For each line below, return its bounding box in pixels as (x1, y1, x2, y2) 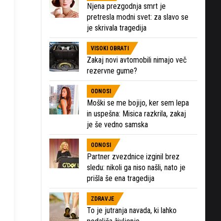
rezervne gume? (87, 66, 137, 75)
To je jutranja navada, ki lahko (87, 205, 177, 215)
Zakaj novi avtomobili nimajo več (87, 55, 186, 65)
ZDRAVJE (91, 195, 114, 202)
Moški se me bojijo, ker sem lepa (87, 98, 189, 108)
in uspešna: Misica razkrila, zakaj (87, 109, 186, 118)
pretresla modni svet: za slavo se (87, 12, 188, 22)
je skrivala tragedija (87, 23, 147, 33)
